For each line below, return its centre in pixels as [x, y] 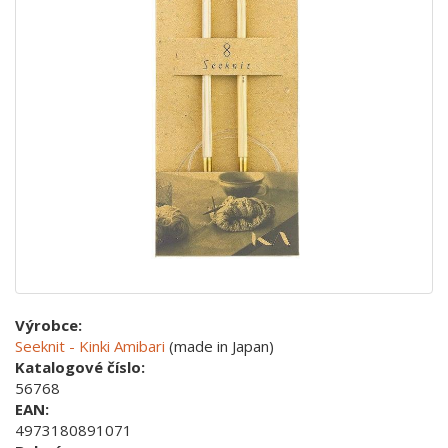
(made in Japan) [219, 346]
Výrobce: [48, 325]
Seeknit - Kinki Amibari [90, 346]
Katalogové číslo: [80, 367]
